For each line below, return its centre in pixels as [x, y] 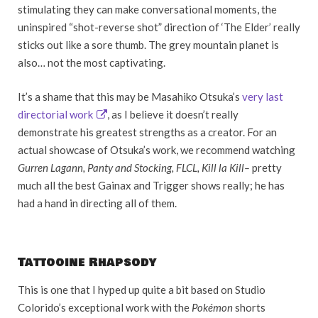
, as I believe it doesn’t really [172, 114]
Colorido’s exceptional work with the [105, 307]
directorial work [55, 114]
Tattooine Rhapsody [87, 262]
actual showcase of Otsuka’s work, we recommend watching [157, 149]
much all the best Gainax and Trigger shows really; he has [151, 185]
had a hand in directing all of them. [97, 203]
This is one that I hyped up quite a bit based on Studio [142, 289]
